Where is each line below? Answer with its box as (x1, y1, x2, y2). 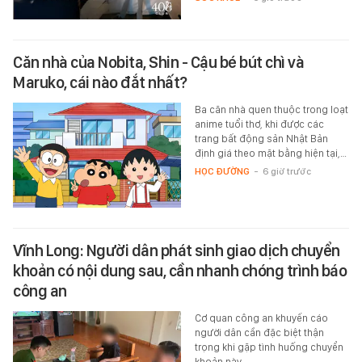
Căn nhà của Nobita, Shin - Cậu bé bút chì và (13, 53, 304, 73)
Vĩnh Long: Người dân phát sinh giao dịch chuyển (13, 241, 340, 261)
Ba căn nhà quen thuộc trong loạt (194, 103, 348, 116)
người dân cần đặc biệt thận (194, 326, 324, 339)
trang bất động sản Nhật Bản (194, 133, 328, 145)
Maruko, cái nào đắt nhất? (13, 73, 187, 93)
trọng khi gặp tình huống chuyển (194, 341, 343, 354)
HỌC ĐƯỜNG (194, 166, 250, 178)
